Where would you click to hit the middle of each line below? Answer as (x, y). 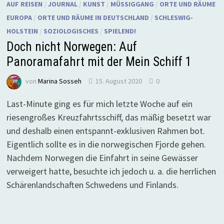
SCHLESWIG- (173, 17)
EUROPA (19, 17)
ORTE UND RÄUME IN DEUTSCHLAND (93, 17)
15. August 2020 (118, 81)
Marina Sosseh (59, 81)
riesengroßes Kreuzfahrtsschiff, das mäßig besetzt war (108, 117)
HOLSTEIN (22, 31)
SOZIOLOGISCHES (71, 31)
